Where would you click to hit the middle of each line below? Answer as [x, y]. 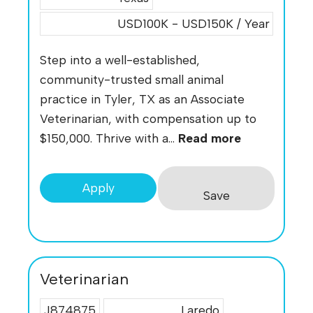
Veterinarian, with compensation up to [148, 118]
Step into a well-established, [120, 59]
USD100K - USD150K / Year [192, 24]
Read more [210, 138]
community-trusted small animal [132, 79]
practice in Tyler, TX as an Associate [142, 99]
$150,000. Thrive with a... [109, 138]
